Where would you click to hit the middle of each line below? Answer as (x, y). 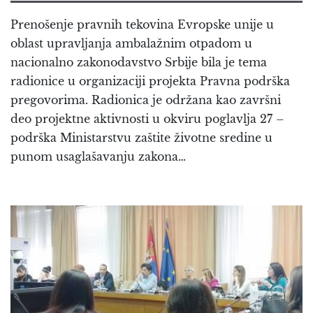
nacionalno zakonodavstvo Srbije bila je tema (139, 63)
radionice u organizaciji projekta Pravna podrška (150, 81)
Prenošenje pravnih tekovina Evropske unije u (142, 25)
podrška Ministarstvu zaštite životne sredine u (141, 138)
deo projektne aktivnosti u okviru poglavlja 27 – (147, 119)
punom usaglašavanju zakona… (98, 157)
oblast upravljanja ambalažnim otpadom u (131, 44)
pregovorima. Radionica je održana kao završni (146, 100)
